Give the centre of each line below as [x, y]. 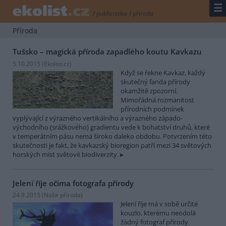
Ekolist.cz [57, 64]
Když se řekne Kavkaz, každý [163, 72]
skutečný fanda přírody [155, 81]
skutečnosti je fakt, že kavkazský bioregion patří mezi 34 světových [112, 145]
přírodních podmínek [152, 109]
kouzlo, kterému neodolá [158, 213]
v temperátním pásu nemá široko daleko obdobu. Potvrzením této [112, 136]
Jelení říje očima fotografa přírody [73, 183]
